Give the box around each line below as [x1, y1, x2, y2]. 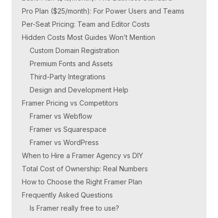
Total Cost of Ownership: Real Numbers [22, 164, 148, 173]
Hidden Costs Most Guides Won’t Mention [22, 33, 155, 41]
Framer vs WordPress [30, 138, 99, 146]
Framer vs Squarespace [30, 125, 107, 133]
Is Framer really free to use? [30, 203, 119, 212]
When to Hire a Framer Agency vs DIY [22, 151, 143, 160]
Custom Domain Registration [30, 46, 119, 54]
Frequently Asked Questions [22, 190, 113, 199]
